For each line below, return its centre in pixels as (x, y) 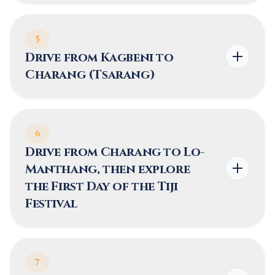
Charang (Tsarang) (90, 75)
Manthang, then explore (108, 169)
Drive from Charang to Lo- (115, 152)
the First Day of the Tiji (102, 186)
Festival (51, 203)
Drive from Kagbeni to (99, 57)
